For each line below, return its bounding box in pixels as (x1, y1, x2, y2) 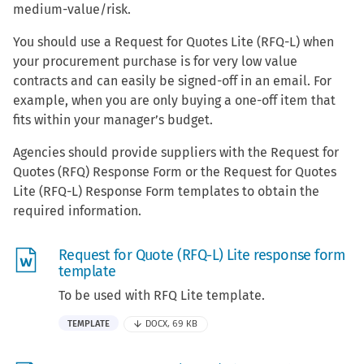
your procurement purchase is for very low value (13, 54, 297, 70)
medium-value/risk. (13, 2, 131, 18)
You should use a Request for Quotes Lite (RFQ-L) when (13, 34, 334, 50)
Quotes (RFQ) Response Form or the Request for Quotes (13, 164, 336, 180)
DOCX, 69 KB (145, 318, 198, 329)
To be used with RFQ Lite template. (58, 288, 265, 304)
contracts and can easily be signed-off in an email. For (13, 73, 331, 89)
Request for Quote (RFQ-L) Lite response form (58, 246, 345, 265)
